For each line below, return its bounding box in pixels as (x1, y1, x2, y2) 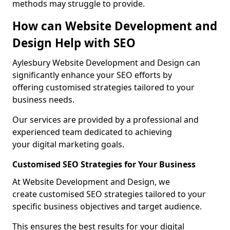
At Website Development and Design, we (12, 176, 170, 187)
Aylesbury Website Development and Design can (12, 57, 200, 68)
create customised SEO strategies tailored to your (12, 188, 206, 200)
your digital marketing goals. (12, 139, 124, 150)
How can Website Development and (12, 18, 217, 34)
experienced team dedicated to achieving (12, 126, 172, 138)
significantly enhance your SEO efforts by (12, 69, 172, 81)
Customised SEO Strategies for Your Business (12, 159, 196, 170)
